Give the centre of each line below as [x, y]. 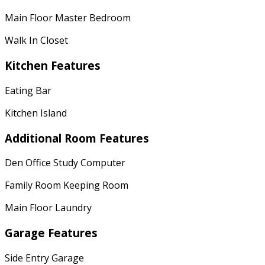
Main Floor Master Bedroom [68, 18]
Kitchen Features [53, 66]
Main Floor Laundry [48, 208]
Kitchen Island [36, 113]
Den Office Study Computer [65, 163]
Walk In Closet [36, 41]
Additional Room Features [77, 138]
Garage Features [51, 232]
